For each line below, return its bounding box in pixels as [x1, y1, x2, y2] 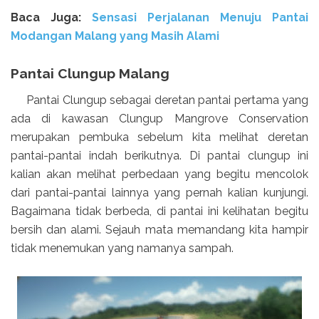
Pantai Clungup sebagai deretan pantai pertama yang [11, 93, 308, 107]
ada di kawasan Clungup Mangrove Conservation [11, 111, 308, 125]
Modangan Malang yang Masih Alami [11, 29, 219, 43]
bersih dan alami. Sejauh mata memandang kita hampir [11, 222, 308, 236]
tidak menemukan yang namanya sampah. [11, 241, 234, 255]
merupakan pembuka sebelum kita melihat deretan [11, 130, 308, 144]
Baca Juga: [11, 11, 92, 25]
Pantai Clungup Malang [11, 66, 169, 82]
